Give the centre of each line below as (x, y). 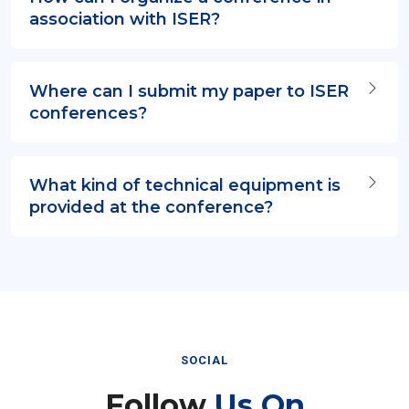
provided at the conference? (151, 208)
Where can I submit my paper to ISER (189, 92)
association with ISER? (125, 20)
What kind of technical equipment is (185, 186)
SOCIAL (204, 361)
